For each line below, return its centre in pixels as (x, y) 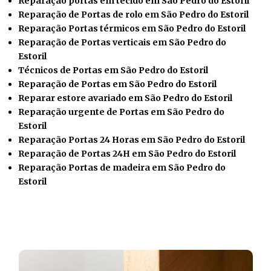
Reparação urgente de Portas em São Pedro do (121, 112)
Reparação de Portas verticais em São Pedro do (122, 42)
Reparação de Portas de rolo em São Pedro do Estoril (133, 15)
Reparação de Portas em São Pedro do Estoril (117, 84)
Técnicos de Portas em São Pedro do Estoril (113, 70)
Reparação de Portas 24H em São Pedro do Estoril (127, 154)
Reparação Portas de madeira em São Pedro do (122, 168)
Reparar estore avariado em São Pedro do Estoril (125, 98)
